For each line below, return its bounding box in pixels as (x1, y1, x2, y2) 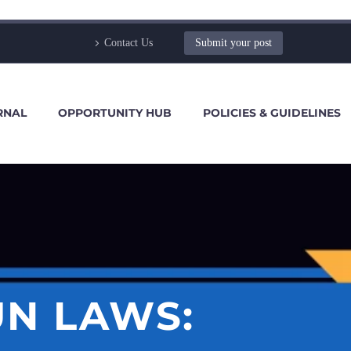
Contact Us (104, 37, 153, 49)
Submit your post (195, 37, 272, 49)
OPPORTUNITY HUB (58, 106, 172, 120)
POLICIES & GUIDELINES (203, 106, 341, 120)
